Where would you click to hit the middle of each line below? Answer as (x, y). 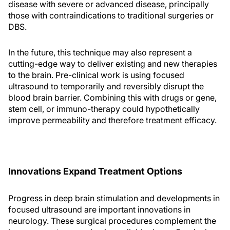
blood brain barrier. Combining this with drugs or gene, (112, 98)
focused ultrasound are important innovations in (99, 210)
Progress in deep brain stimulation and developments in (114, 198)
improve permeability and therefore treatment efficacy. (112, 120)
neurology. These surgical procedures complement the (112, 221)
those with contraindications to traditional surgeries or (111, 16)
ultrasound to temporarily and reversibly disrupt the (106, 87)
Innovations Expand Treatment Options (95, 171)
